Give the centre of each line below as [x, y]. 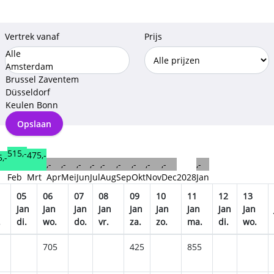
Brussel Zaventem [42, 80]
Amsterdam [29, 67]
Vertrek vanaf [32, 37]
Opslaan [34, 124]
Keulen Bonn [32, 105]
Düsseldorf [28, 92]
